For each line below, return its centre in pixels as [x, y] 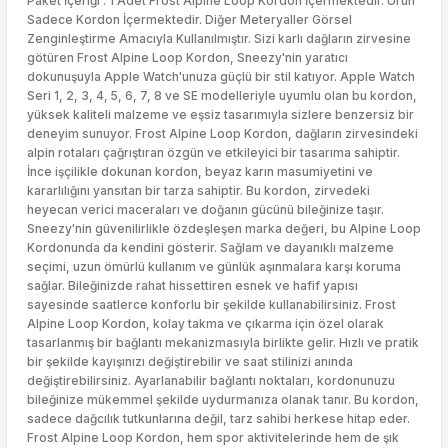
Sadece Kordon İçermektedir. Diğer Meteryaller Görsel [189, 19]
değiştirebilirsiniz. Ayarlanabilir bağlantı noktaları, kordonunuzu [211, 380]
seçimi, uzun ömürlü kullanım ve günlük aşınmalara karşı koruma [214, 266]
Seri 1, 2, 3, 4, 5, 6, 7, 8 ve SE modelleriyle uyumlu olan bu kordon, [222, 95]
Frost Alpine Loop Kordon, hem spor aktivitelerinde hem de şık [213, 437]
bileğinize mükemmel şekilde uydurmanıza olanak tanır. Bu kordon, [223, 399]
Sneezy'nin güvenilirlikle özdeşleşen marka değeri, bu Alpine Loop [224, 228]
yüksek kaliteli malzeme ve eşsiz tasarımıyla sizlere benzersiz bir [220, 114]
